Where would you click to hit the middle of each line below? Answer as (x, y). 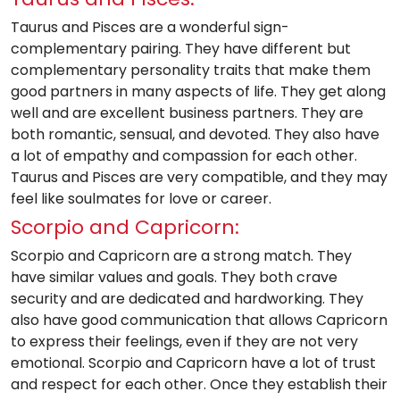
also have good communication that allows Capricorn (199, 320)
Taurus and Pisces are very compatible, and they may (199, 177)
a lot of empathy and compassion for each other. (184, 156)
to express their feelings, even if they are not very (184, 342)
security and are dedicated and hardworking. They (187, 299)
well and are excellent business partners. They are (187, 113)
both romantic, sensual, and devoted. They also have (195, 134)
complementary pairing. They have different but (181, 49)
